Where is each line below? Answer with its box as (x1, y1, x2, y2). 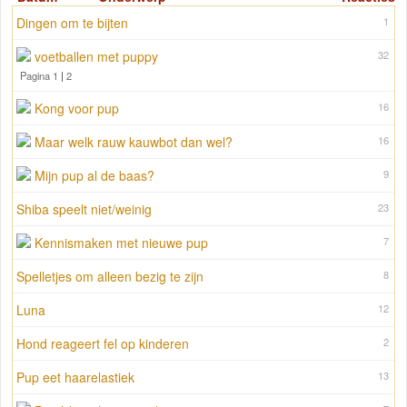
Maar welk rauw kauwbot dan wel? (35, 133, 233, 152)
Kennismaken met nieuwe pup (35, 233, 208, 253)
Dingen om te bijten (16, 14, 128, 33)
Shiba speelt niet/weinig (16, 200, 152, 219)
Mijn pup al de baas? (35, 166, 154, 185)
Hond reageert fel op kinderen (16, 334, 189, 353)
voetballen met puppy (35, 47, 158, 66)
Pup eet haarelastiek (16, 368, 134, 387)
